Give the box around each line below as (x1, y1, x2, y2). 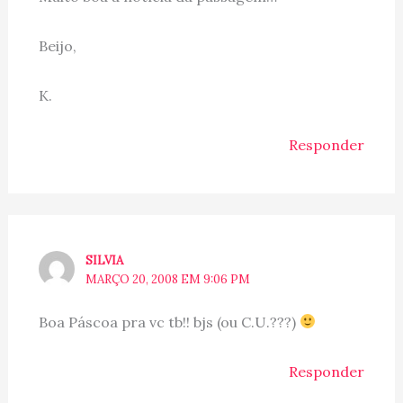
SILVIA (85, 252, 124, 268)
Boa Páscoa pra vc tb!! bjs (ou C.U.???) (38, 312, 300, 331)
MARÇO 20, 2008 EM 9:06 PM (85, 271, 251, 287)
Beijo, (38, 36, 76, 55)
